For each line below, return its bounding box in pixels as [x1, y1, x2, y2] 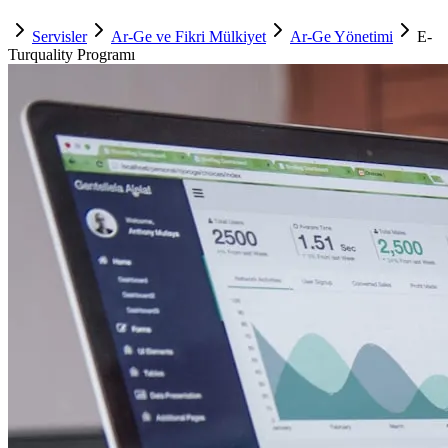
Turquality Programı [8, 46, 135, 64]
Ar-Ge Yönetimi [290, 28, 393, 46]
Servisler [32, 28, 87, 46]
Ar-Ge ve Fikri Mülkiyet [111, 28, 266, 46]
